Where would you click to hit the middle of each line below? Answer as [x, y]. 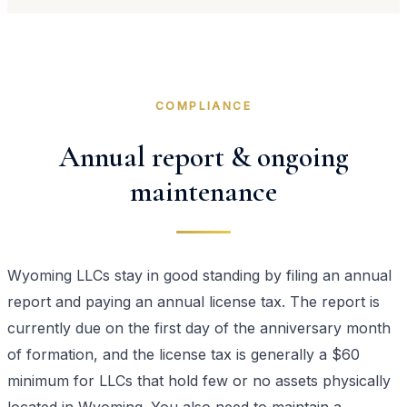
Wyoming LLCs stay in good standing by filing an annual [199, 275]
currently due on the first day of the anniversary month [199, 328]
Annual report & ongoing [203, 156]
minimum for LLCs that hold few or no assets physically [199, 380]
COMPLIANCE [203, 106]
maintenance [203, 191]
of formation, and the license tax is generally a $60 [184, 354]
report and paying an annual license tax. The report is [194, 301]
